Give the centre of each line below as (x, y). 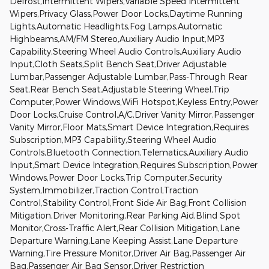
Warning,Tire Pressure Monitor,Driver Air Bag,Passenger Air (128, 253)
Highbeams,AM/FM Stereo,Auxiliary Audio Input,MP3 (117, 39)
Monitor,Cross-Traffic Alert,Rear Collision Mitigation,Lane (125, 228)
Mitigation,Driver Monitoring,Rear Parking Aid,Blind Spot (125, 216)
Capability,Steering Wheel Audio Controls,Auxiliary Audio (125, 52)
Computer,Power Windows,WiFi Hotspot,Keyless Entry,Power (134, 102)
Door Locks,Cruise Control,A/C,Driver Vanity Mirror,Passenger (132, 115)
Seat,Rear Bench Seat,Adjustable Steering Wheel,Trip (119, 89)
